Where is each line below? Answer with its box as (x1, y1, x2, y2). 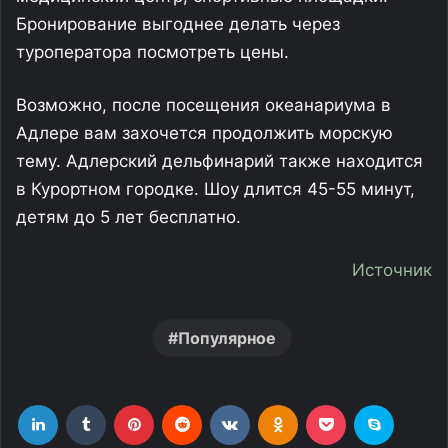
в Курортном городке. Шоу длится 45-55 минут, (16, 179, 415, 200)
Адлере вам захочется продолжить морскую (16, 123, 393, 144)
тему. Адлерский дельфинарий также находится (16, 151, 423, 172)
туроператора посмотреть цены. (16, 42, 289, 63)
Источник (352, 260, 432, 281)
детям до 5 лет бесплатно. (16, 207, 241, 228)
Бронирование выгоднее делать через (16, 14, 340, 35)
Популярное (177, 328, 276, 349)
